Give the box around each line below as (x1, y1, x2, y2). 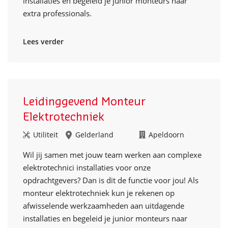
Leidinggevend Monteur (23, 96, 146, 107)
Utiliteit (33, 130, 58, 139)
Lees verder (23, 37, 64, 46)
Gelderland (75, 130, 113, 139)
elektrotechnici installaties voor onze (23, 162, 151, 173)
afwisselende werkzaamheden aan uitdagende (23, 201, 184, 211)
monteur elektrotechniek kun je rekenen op (23, 188, 175, 198)
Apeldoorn (149, 130, 184, 139)
